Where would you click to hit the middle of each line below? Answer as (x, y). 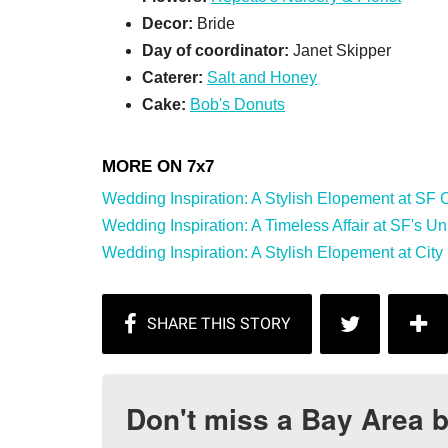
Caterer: (174, 77)
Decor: (167, 23)
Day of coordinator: (217, 50)
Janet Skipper (342, 50)
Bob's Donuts (237, 104)
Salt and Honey (262, 77)
